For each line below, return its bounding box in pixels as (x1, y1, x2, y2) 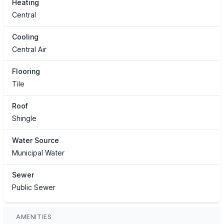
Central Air (12, 45, 46, 54)
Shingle (12, 114, 36, 123)
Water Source (12, 136, 59, 145)
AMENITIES (16, 213, 52, 221)
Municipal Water (12, 148, 64, 157)
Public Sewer (12, 183, 55, 192)
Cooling (12, 32, 38, 41)
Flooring (12, 67, 40, 76)
